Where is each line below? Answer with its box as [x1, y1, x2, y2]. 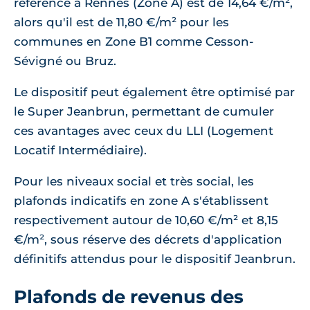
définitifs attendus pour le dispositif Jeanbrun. [14, 252, 295, 266]
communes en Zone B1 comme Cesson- [14, 35, 254, 49]
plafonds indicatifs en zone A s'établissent [14, 194, 268, 208]
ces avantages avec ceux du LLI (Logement [14, 124, 273, 138]
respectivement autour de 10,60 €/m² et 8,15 [14, 213, 278, 228]
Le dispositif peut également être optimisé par [14, 85, 295, 100]
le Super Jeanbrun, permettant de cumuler [14, 104, 274, 119]
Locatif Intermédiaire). [14, 143, 147, 158]
